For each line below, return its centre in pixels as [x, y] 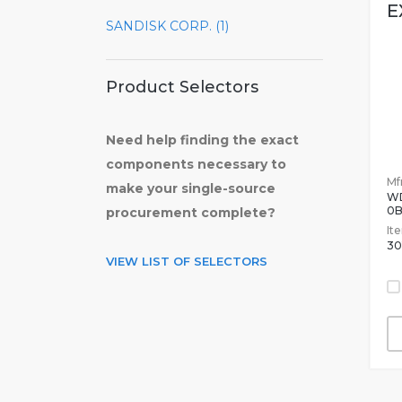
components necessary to [196, 164]
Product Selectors [182, 87]
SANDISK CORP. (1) [167, 26]
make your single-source [191, 188]
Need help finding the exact [202, 140]
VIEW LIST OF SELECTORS [187, 261]
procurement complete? [191, 213]
